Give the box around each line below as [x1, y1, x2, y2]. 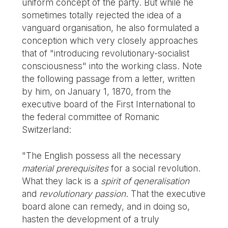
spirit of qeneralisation [101, 175, 190, 186]
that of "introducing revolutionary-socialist [22, 48, 190, 59]
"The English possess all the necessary [22, 150, 182, 161]
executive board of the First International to [22, 99, 196, 110]
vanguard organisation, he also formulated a [22, 22, 199, 34]
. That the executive [126, 188, 206, 199]
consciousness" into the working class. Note [22, 61, 203, 72]
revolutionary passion [39, 188, 126, 199]
